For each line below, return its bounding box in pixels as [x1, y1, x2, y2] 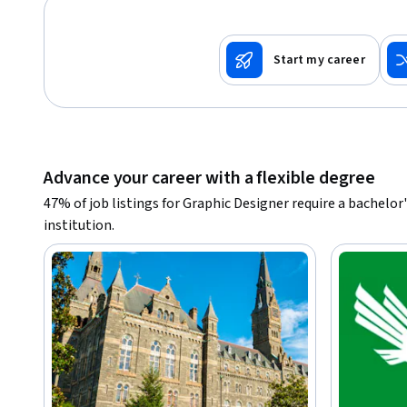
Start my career [273, 50, 365, 69]
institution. [44, 214, 114, 235]
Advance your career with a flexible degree [44, 164, 375, 191]
